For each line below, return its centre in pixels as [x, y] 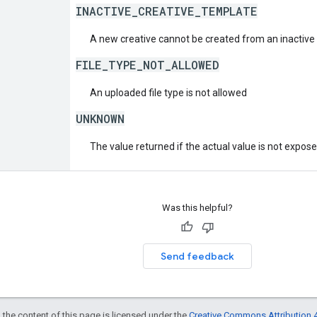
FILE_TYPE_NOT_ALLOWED [148, 64]
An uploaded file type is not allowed [168, 92]
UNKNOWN [100, 118]
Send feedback [197, 256]
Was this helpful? [197, 207]
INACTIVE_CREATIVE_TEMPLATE [167, 11]
